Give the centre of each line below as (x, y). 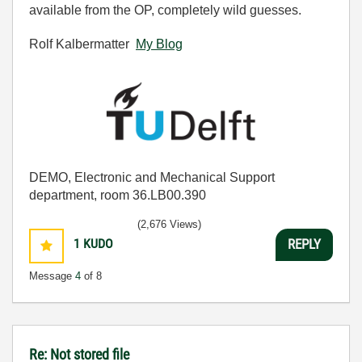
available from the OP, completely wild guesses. (165, 11)
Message (52, 276)
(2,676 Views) (169, 224)
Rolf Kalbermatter (82, 44)
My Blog (159, 44)
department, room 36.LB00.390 (118, 195)
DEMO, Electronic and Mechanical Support (152, 177)
